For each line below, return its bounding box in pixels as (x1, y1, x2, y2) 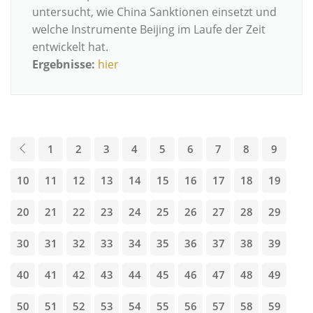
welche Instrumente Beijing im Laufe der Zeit (32, 21, 265, 37)
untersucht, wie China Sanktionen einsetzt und (32, 3, 277, 20)
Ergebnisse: (32, 56, 95, 72)
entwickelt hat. (32, 38, 111, 54)
